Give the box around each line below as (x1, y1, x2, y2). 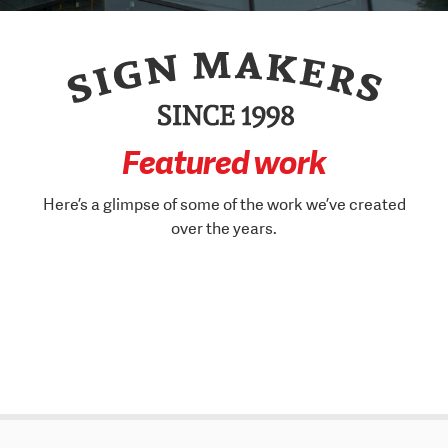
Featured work (122, 142, 326, 183)
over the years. (171, 217, 277, 239)
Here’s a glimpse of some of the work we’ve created (42, 193, 406, 215)
